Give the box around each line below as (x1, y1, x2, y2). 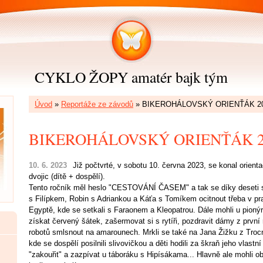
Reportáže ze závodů (61, 100, 133, 109)
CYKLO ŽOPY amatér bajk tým (34, 67, 228, 87)
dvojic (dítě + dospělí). (29, 172, 105, 181)
